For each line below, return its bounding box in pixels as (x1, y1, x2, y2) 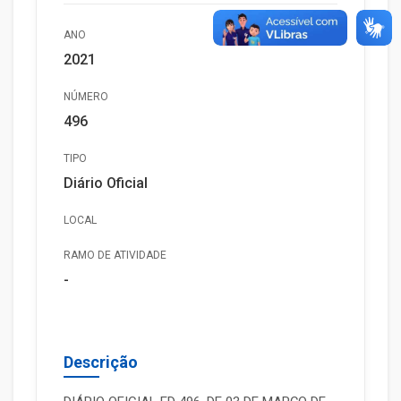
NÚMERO (64, 90, 108, 103)
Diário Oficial (64, 175, 148, 192)
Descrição (64, 353, 138, 371)
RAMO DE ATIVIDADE (64, 249, 166, 261)
